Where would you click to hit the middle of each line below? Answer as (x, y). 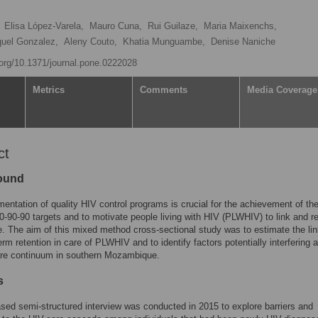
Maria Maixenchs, (240, 26)
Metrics (49, 90)
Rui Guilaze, (173, 26)
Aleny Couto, (91, 42)
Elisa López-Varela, (44, 26)
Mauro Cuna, (116, 26)
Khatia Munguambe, (164, 42)
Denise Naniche (243, 42)
